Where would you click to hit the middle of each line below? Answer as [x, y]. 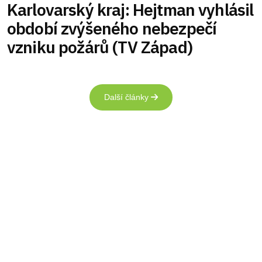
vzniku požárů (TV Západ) [100, 47]
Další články [127, 97]
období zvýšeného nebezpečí [112, 29]
